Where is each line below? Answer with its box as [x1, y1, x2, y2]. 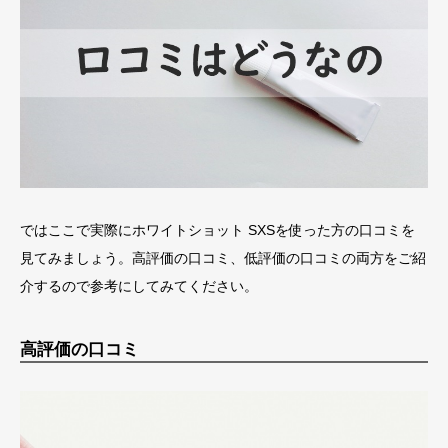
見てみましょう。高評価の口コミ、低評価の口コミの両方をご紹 [20, 250, 426, 267]
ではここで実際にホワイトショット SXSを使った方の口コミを [20, 222, 415, 239]
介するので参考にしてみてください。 [20, 278, 258, 295]
